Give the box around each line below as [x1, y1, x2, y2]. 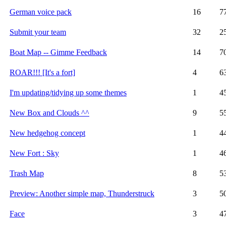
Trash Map [10, 168, 44, 178]
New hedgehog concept [10, 128, 85, 137]
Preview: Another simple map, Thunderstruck [10, 189, 154, 198]
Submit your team [10, 27, 66, 36]
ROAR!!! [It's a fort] [10, 68, 75, 77]
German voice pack [10, 7, 72, 16]
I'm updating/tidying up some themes [10, 88, 127, 97]
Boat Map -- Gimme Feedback [10, 47, 107, 56]
